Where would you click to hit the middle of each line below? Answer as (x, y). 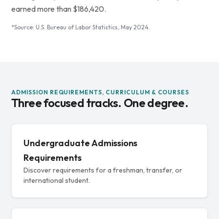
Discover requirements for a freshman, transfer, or (103, 170)
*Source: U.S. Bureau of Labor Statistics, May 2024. (80, 27)
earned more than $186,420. (58, 9)
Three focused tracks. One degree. (100, 102)
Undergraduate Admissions (80, 143)
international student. (56, 180)
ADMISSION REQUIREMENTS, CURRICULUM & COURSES (100, 92)
